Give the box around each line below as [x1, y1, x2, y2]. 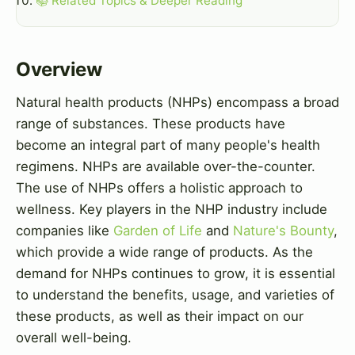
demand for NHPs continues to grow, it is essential [16, 265, 335, 282]
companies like [16, 223, 113, 239]
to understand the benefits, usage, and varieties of [16, 287, 334, 303]
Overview [16, 57, 102, 81]
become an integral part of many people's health [16, 137, 320, 154]
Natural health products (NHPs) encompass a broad [16, 94, 339, 111]
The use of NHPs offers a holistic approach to [16, 180, 303, 197]
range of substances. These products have [16, 116, 285, 132]
